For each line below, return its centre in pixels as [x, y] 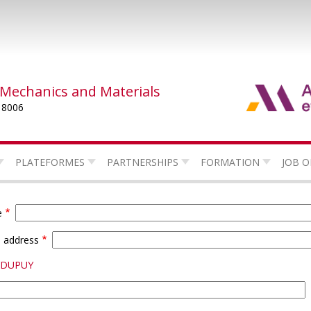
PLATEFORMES [50, 162]
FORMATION [230, 162]
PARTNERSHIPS [142, 162]
